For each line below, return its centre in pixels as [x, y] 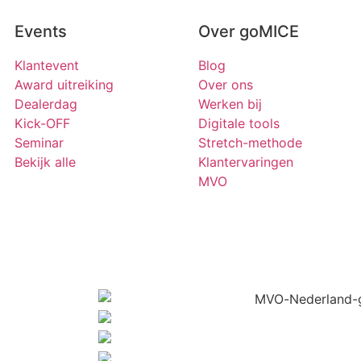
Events [41, 32]
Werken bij [230, 104]
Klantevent [47, 66]
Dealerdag [46, 104]
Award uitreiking [64, 85]
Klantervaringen [246, 162]
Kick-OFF [42, 124]
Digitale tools [239, 124]
